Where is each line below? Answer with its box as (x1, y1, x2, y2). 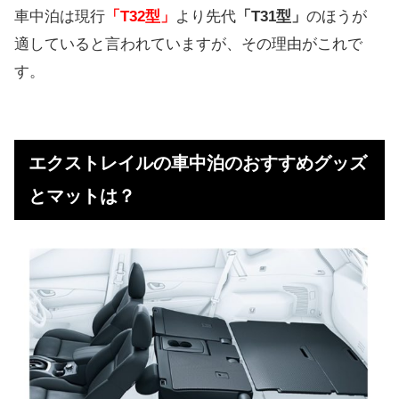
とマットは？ (28, 185, 135, 206)
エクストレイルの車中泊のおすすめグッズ (28, 152, 367, 173)
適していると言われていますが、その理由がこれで (14, 35, 362, 53)
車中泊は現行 (14, 7, 105, 25)
